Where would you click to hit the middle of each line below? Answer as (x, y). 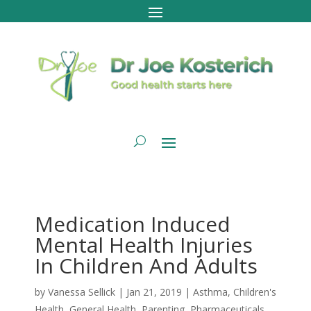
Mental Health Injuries (143, 244)
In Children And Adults (146, 265)
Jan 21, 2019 (154, 292)
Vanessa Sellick (81, 292)
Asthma (210, 292)
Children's (254, 292)
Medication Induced (132, 224)
